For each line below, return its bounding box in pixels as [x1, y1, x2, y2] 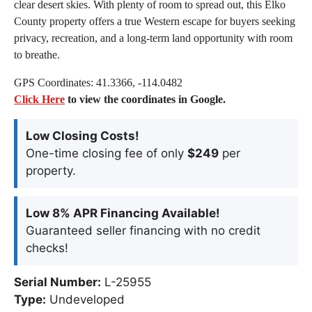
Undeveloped [46, 292, 125, 306]
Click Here [14, 93, 65, 105]
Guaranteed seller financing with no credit [26, 223, 260, 237]
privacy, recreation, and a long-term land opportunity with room [14, 31, 292, 44]
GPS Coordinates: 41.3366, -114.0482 [14, 76, 182, 88]
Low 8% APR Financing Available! [26, 205, 220, 220]
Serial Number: [14, 274, 101, 289]
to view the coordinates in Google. [65, 93, 226, 105]
